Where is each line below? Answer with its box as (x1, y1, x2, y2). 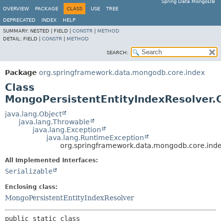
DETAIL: (3, 36, 23, 41)
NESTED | (30, 28, 54, 34)
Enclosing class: (5, 184, 58, 190)
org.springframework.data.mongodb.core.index (39, 69, 205, 76)
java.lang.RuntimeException (46, 134, 144, 142)
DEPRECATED (3, 17, 36, 23)
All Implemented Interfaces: (5, 157, 98, 164)
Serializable (5, 167, 52, 175)
